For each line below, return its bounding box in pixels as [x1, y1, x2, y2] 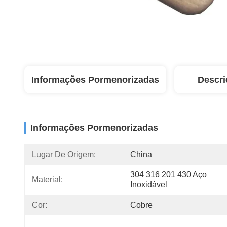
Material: [32, 175, 63, 184]
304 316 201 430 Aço [130, 170, 207, 179]
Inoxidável [130, 180, 167, 189]
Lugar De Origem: [32, 150, 96, 159]
